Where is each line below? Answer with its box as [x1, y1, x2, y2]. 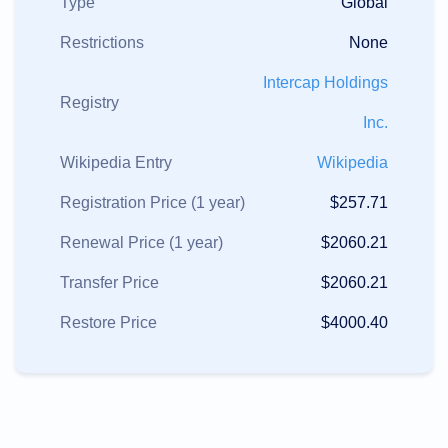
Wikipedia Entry [60, 154, 172, 171]
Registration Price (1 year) [60, 194, 245, 211]
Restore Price [60, 314, 157, 331]
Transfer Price [60, 274, 159, 291]
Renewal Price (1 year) [60, 234, 223, 251]
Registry [60, 94, 119, 111]
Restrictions [60, 34, 144, 51]
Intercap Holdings [263, 74, 388, 91]
